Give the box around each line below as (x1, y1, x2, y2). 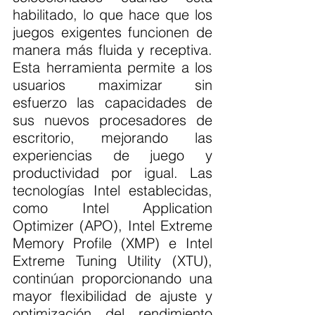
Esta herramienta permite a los (13, 58, 212, 77)
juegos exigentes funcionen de (13, 23, 212, 41)
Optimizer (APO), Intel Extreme (13, 217, 212, 235)
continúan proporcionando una (13, 269, 212, 288)
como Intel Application (13, 199, 212, 217)
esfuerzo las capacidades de (13, 94, 212, 112)
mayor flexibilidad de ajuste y (13, 287, 212, 305)
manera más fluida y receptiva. (13, 41, 212, 59)
